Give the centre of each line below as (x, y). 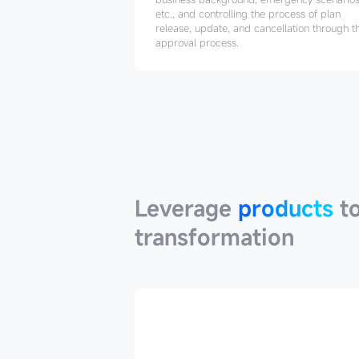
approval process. (197, 43)
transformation (214, 237)
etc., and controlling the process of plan (248, 14)
